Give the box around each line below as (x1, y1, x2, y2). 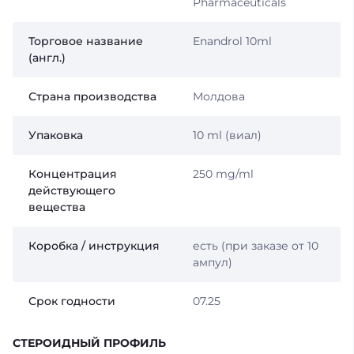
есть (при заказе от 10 (192, 238, 318, 253)
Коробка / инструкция (28, 238, 160, 253)
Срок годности (28, 293, 115, 308)
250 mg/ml (192, 166, 254, 181)
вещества (28, 199, 85, 214)
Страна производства (28, 88, 156, 104)
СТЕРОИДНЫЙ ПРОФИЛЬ (13, 335, 166, 350)
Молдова (192, 88, 245, 104)
